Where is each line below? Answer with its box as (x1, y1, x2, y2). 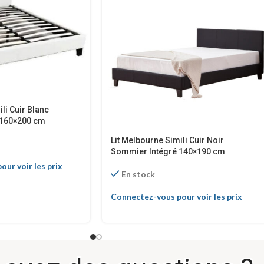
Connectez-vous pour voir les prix (111, 192, 242, 202)
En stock (121, 169, 156, 180)
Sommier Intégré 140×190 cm (111, 147, 225, 157)
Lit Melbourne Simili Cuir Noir (111, 136, 224, 146)
